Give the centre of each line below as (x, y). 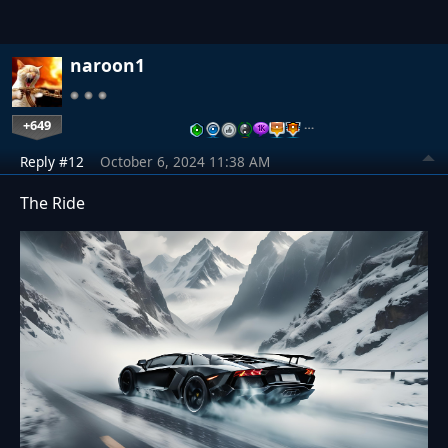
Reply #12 (52, 161)
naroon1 (107, 64)
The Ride (52, 202)
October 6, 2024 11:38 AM (185, 161)
